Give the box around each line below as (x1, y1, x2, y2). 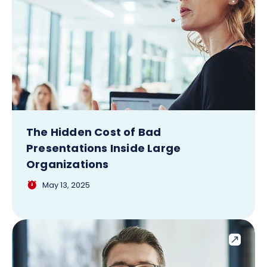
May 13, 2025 (42, 180, 90, 190)
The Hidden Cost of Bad (26, 125, 162, 139)
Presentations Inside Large (26, 141, 181, 156)
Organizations (26, 157, 109, 172)
